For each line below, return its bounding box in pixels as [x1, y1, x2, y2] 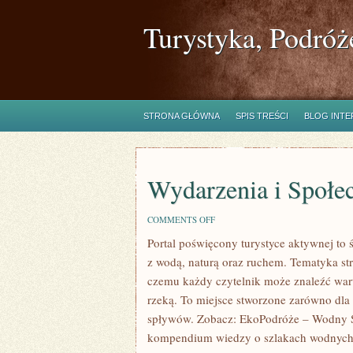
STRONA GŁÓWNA [143, 111, 220, 121]
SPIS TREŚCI [236, 111, 288, 121]
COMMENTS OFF [147, 214, 215, 225]
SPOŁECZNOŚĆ [214, 248, 275, 260]
